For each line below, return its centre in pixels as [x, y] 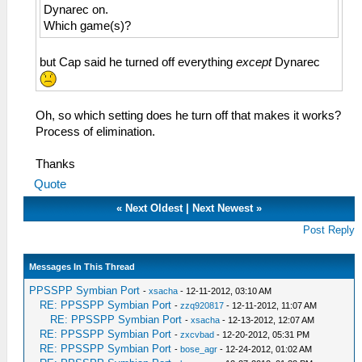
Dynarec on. [76, 9]
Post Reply [329, 230]
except [254, 62]
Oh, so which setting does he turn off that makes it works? [188, 116]
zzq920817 [202, 306]
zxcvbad [198, 335]
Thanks [55, 164]
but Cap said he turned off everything [138, 62]
